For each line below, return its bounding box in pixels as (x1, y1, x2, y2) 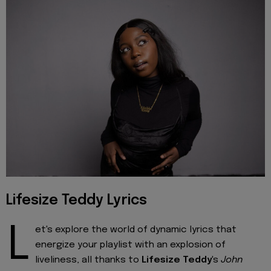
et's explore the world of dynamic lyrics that (35, 224, 237, 235)
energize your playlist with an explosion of (35, 240, 226, 250)
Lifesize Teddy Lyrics (6, 194, 147, 208)
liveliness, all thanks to (35, 255, 142, 265)
